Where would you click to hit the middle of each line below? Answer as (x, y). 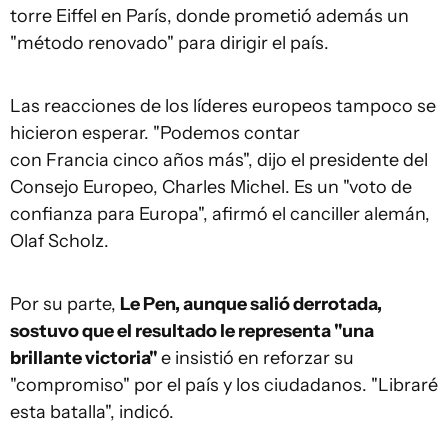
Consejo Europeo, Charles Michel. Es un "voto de (211, 187)
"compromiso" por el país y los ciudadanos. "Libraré (224, 385)
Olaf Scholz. (59, 241)
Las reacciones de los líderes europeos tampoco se (223, 106)
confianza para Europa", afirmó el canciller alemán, (220, 214)
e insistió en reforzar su (257, 358)
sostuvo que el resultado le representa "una (192, 331)
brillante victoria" (85, 358)
